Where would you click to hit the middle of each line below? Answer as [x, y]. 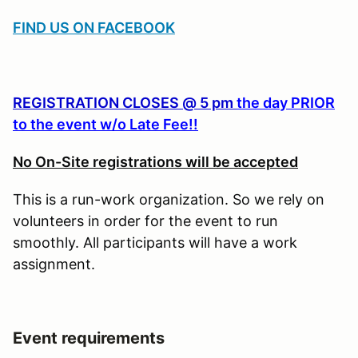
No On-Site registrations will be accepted [155, 161]
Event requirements [89, 338]
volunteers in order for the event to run [145, 221]
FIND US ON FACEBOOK [94, 27]
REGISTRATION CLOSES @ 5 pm [125, 102]
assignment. [54, 264]
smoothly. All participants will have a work [155, 242]
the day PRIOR [286, 102]
